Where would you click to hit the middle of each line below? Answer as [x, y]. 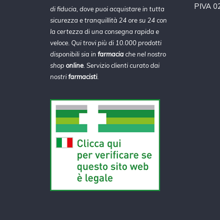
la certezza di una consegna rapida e [105, 31]
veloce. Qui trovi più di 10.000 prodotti [106, 42]
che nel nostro [145, 54]
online [75, 65]
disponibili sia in [74, 54]
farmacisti [83, 76]
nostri [59, 76]
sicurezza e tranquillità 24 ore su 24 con [109, 20]
